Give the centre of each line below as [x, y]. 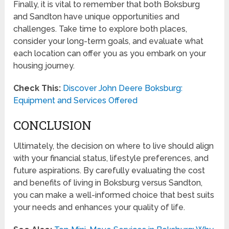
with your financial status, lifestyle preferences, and [111, 158]
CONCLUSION [53, 125]
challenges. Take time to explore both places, [100, 29]
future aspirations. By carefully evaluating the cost [109, 171]
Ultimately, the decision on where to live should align [114, 146]
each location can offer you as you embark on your [110, 54]
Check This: [37, 88]
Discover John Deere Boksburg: [123, 88]
